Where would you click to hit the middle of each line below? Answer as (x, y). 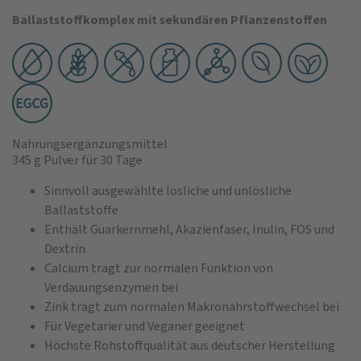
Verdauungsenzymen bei (111, 287)
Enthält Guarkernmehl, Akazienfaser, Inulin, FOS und (189, 229)
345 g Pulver (46, 160)
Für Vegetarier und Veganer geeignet (145, 326)
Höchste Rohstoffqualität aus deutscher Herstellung (190, 345)
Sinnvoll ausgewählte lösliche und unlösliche (168, 190)
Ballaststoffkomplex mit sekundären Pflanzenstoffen (170, 19)
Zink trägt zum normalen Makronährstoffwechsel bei (192, 306)
